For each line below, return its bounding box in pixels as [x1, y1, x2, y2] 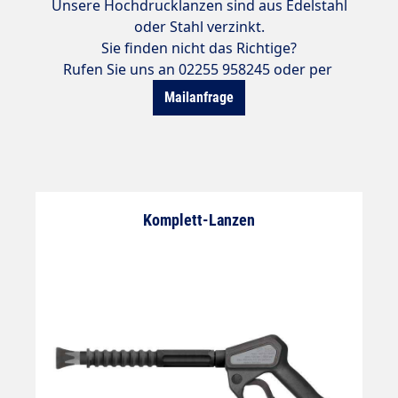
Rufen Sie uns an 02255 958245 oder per [62, 60, 336, 79]
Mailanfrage [164, 89, 234, 106]
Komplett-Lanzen [143, 211, 255, 229]
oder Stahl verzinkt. [133, 17, 265, 36]
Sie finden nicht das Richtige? [101, 38, 297, 58]
